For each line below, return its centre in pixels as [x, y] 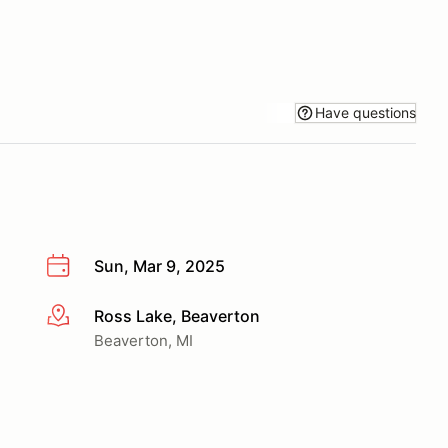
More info [81, 316]
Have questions [365, 112]
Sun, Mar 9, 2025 [159, 266]
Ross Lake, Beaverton [177, 315]
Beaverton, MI [143, 340]
